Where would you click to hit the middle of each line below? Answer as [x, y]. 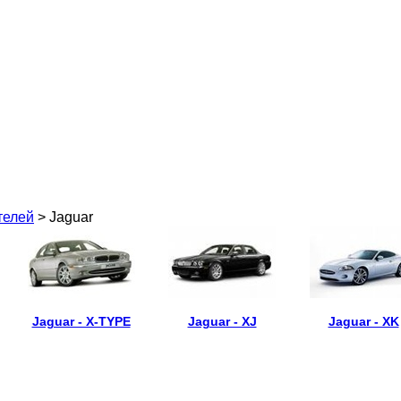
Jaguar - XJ [222, 321]
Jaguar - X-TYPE [81, 321]
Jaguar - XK [363, 321]
